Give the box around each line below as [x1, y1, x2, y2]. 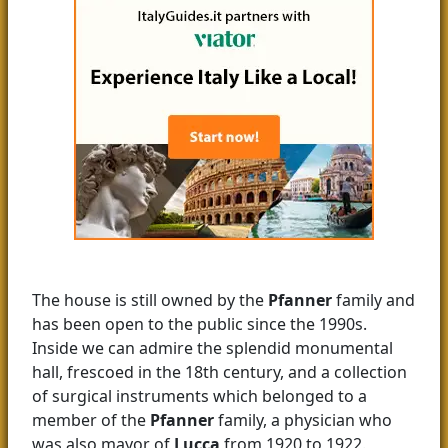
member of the [32, 409, 150, 432]
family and [332, 289, 415, 312]
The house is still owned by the [32, 289, 268, 312]
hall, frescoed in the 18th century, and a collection [32, 361, 407, 384]
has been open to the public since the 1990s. [32, 313, 367, 336]
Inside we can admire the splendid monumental [32, 337, 393, 360]
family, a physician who [214, 409, 392, 432]
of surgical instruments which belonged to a [32, 385, 367, 408]
